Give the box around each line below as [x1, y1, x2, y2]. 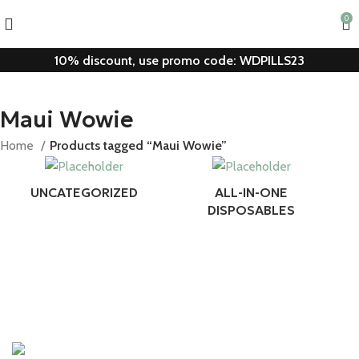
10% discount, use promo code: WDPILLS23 [54, 52, 305, 68]
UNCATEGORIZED [30, 184, 138, 200]
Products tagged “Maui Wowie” [50, 138, 228, 153]
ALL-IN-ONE [215, 184, 288, 200]
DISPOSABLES [208, 201, 296, 218]
